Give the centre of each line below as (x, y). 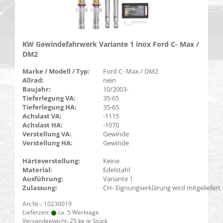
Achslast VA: (42, 116)
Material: (37, 170)
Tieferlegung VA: (49, 98)
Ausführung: (43, 179)
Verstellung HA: (48, 143)
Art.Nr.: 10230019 (47, 204)
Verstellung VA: (47, 134)
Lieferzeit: (37, 212)
